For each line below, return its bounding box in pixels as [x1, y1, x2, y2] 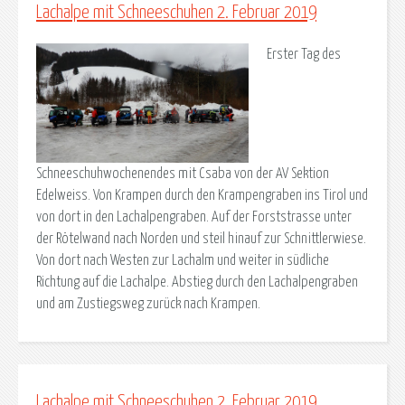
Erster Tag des [266, 46, 341, 61]
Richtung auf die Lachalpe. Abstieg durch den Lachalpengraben [36, 274, 358, 289]
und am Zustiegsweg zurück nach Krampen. [36, 296, 260, 311]
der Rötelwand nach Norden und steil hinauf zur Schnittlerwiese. [36, 231, 366, 246]
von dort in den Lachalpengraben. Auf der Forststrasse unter [36, 209, 352, 224]
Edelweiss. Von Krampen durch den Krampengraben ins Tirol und [36, 187, 368, 202]
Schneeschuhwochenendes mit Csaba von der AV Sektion [36, 165, 329, 181]
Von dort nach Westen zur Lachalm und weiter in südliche [36, 252, 329, 268]
